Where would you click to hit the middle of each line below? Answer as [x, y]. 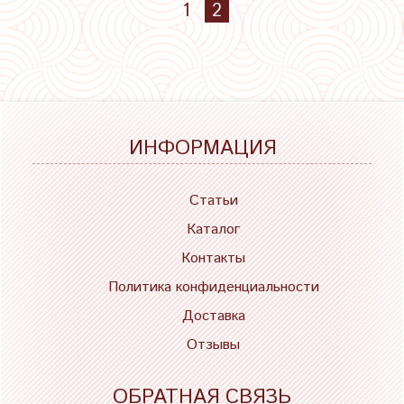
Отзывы [213, 344]
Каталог [213, 229]
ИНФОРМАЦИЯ [202, 148]
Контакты [213, 258]
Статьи [213, 200]
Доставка [213, 316]
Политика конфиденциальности [213, 287]
